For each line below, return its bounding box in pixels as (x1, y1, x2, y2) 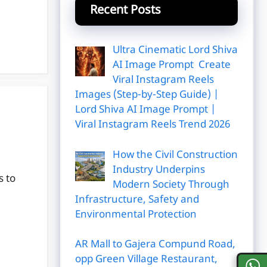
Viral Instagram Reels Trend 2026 (75, 119, 230, 132)
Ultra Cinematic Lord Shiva (112, 44, 238, 57)
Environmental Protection (75, 208, 197, 222)
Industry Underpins (112, 163, 205, 177)
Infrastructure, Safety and (75, 193, 199, 207)
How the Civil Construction (112, 148, 238, 162)
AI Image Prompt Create (112, 59, 231, 72)
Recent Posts (90, 3, 161, 18)
